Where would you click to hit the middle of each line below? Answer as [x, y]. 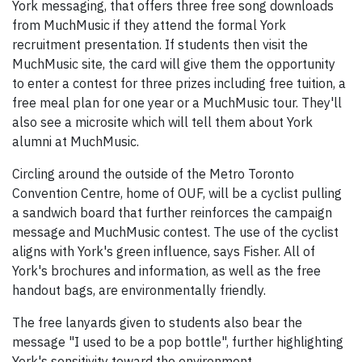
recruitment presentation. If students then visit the [160, 45]
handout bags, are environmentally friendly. [139, 290]
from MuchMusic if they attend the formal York [149, 25]
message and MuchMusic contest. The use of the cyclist [177, 232]
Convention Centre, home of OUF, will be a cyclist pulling [177, 194]
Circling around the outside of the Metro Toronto [153, 174]
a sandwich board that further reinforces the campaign [172, 213]
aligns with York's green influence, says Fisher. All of [164, 252]
